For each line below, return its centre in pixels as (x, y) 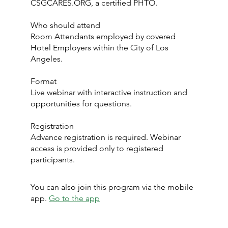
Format (44, 81)
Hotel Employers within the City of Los (99, 48)
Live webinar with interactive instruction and (109, 92)
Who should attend (65, 25)
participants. (53, 160)
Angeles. (47, 59)
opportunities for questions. (81, 104)
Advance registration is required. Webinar (106, 137)
